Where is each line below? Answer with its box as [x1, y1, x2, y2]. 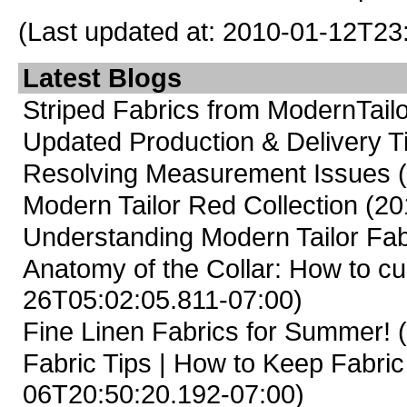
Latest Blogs [23, 63, 182, 93]
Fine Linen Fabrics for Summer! [23, 316, 391, 346]
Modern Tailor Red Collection [23, 190, 358, 220]
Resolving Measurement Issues [23, 158, 398, 188]
